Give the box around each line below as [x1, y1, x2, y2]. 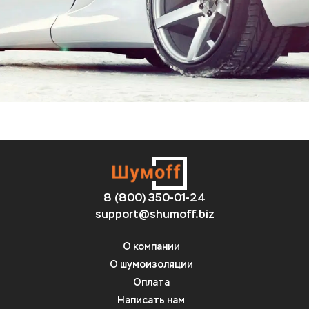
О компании [122, 241, 180, 252]
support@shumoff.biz [94, 208, 215, 221]
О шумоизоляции [109, 259, 193, 270]
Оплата [132, 277, 170, 288]
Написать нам [117, 295, 185, 306]
